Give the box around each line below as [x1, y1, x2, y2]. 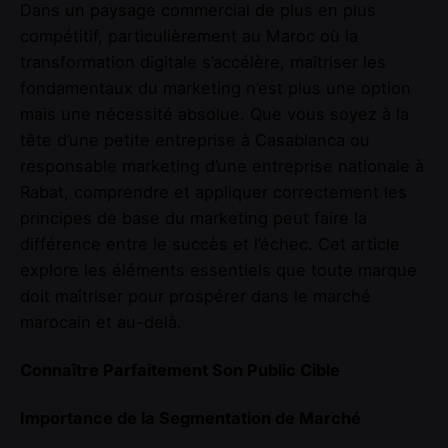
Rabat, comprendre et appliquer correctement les [20, 181, 407, 202]
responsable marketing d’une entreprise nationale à [20, 155, 424, 176]
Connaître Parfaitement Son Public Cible [20, 359, 340, 380]
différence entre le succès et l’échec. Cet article [20, 233, 400, 254]
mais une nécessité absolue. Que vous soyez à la [20, 103, 409, 124]
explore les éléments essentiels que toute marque [20, 259, 417, 280]
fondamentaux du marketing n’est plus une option [20, 77, 411, 98]
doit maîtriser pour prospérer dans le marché [20, 285, 371, 306]
